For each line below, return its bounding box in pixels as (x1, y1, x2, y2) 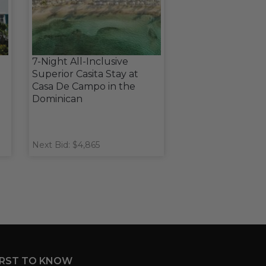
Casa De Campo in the (31, 81, 135, 92)
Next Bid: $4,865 (31, 140, 100, 150)
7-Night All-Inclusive (31, 56, 128, 67)
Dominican (31, 93, 83, 104)
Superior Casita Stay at (31, 68, 138, 80)
